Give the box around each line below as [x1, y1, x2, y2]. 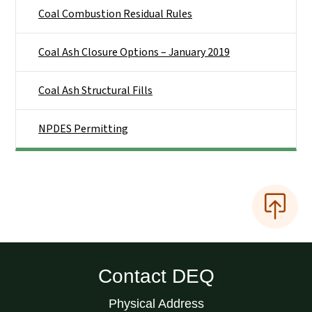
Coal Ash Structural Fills [38, 83, 153, 99]
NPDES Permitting [38, 121, 128, 137]
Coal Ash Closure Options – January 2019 [38, 45, 230, 61]
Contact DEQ [97, 265, 214, 287]
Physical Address [108, 296, 204, 311]
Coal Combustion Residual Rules [38, 6, 192, 22]
